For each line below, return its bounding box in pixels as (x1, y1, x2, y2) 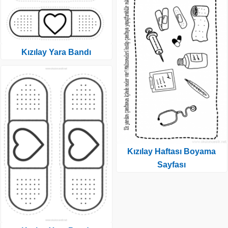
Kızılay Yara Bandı (21, 48, 92, 57)
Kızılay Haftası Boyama (127, 147, 216, 156)
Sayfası (157, 160, 186, 169)
